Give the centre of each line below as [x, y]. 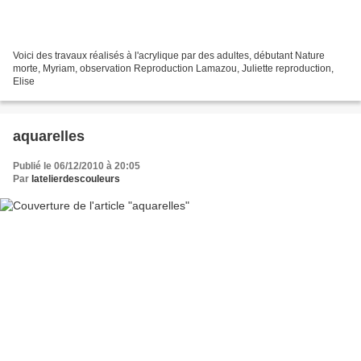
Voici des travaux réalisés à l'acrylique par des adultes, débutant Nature [169, 55]
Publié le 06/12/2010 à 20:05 [77, 166]
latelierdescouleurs [76, 178]
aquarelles [49, 136]
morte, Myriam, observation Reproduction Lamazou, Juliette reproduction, [173, 68]
